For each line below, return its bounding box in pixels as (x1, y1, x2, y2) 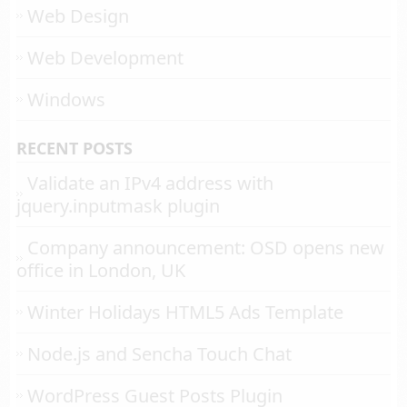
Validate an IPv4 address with (26, 171, 273, 196)
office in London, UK (15, 258, 185, 283)
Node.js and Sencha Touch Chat (26, 342, 292, 367)
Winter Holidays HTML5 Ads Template (26, 300, 343, 325)
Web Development (26, 45, 184, 71)
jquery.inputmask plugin (15, 194, 220, 219)
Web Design (26, 4, 129, 29)
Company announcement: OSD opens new (26, 235, 384, 261)
